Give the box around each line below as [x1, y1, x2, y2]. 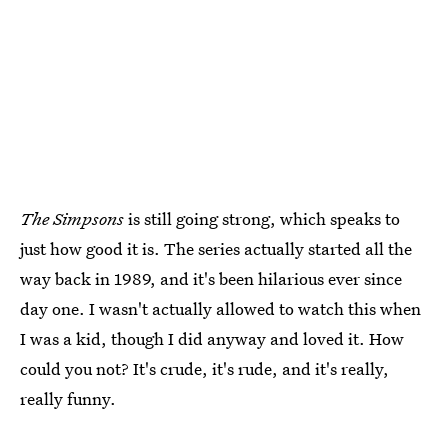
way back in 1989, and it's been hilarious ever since [20, 267, 402, 291]
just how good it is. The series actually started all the [20, 237, 412, 261]
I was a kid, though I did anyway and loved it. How [20, 327, 404, 351]
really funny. [20, 387, 116, 411]
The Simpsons [20, 207, 124, 231]
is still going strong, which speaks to [124, 207, 400, 231]
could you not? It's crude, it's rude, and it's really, [20, 357, 389, 381]
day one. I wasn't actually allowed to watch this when [20, 297, 421, 321]
